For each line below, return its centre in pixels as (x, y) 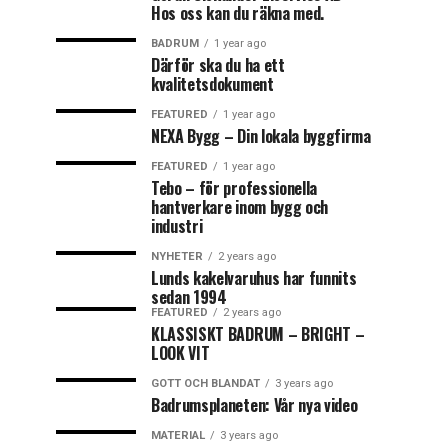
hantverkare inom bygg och (239, 207)
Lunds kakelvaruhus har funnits (254, 278)
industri (177, 226)
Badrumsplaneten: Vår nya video (254, 405)
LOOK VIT (180, 353)
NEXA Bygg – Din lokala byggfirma (261, 136)
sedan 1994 (189, 297)
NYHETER (177, 257)
